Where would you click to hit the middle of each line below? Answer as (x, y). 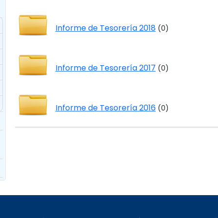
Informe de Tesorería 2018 (105, 28)
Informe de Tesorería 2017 (105, 68)
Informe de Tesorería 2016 (105, 108)
